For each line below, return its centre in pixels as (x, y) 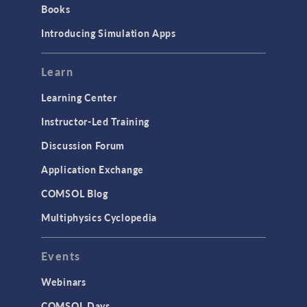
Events (61, 256)
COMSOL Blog (75, 194)
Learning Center (79, 98)
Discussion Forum (83, 146)
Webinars (64, 282)
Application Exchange (93, 170)
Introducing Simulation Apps (109, 33)
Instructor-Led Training (96, 122)
